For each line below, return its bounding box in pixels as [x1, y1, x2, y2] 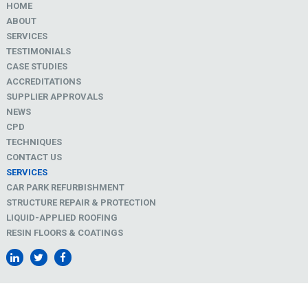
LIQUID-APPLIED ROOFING [5, 212, 118, 223]
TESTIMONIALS [5, 46, 71, 57]
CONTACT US [5, 152, 62, 163]
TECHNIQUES [5, 137, 62, 148]
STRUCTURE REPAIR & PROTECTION [5, 197, 156, 208]
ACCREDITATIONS [5, 76, 81, 87]
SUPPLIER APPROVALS [5, 91, 103, 102]
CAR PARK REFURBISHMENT [5, 182, 124, 193]
